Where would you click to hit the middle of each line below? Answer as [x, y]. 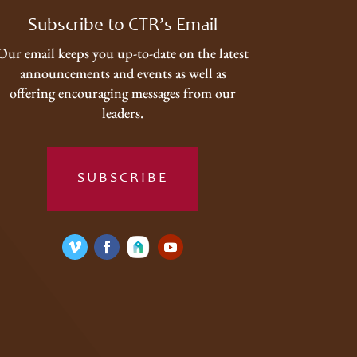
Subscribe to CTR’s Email [123, 26]
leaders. [123, 113]
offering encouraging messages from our [123, 93]
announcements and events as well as [123, 73]
